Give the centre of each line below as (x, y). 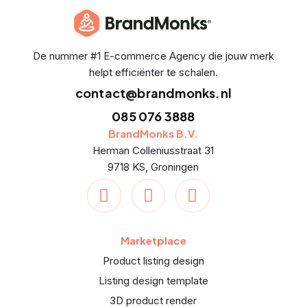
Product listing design (153, 261)
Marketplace (153, 241)
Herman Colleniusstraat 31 (153, 150)
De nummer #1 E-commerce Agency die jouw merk (153, 56)
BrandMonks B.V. (153, 133)
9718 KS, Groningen (153, 167)
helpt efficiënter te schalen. (153, 72)
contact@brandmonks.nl (153, 93)
